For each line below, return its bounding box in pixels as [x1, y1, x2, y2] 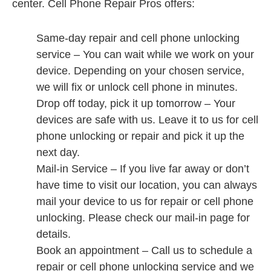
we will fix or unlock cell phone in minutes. [36, 81, 238, 93]
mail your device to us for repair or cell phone [36, 195, 253, 207]
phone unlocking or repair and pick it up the [36, 130, 244, 142]
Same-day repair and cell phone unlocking [36, 32, 240, 44]
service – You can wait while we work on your [36, 48, 254, 60]
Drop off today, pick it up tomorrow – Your [36, 97, 235, 109]
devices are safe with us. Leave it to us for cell [36, 114, 258, 126]
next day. [36, 146, 80, 158]
